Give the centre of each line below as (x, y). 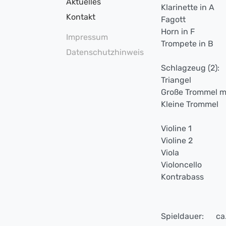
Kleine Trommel (190, 104)
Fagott (173, 19)
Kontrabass (182, 177)
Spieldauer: (182, 216)
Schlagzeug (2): (190, 68)
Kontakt (81, 17)
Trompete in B (187, 44)
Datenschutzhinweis (105, 52)
